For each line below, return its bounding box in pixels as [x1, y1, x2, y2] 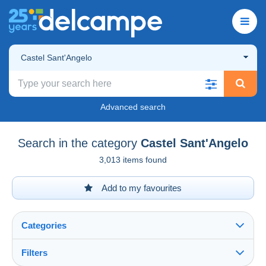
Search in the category [18, 136, 137, 150]
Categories [21, 220, 66, 230]
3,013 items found [99, 154, 167, 164]
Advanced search [100, 102, 166, 112]
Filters [21, 247, 47, 258]
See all [24, 254, 52, 265]
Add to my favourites [100, 182, 182, 193]
